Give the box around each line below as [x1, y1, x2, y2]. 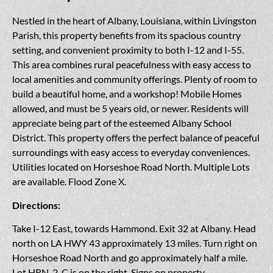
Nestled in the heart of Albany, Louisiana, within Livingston [12, 15, 257, 27]
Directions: [12, 199, 60, 211]
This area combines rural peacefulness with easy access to [12, 58, 251, 71]
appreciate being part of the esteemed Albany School [12, 117, 232, 129]
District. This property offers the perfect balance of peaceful [12, 132, 260, 144]
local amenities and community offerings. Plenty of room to [12, 73, 257, 85]
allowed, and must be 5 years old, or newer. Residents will [12, 102, 249, 115]
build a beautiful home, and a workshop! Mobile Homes [12, 88, 242, 100]
